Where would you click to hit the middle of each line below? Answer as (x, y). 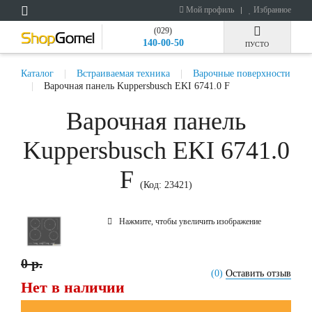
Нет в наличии (73, 287)
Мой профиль (209, 10)
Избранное (271, 10)
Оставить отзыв (258, 273)
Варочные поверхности (242, 73)
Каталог (37, 73)
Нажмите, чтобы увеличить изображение (190, 221)
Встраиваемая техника (123, 73)
